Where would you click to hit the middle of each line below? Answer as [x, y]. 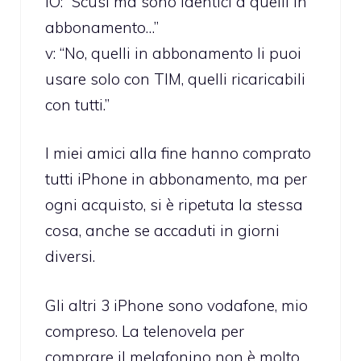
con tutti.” [77, 104]
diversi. [70, 257]
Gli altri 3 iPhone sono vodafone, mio [176, 305]
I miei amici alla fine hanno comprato [178, 154]
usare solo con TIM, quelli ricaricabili [175, 79]
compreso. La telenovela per [145, 331]
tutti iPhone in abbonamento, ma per [176, 179]
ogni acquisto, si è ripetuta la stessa [174, 205]
